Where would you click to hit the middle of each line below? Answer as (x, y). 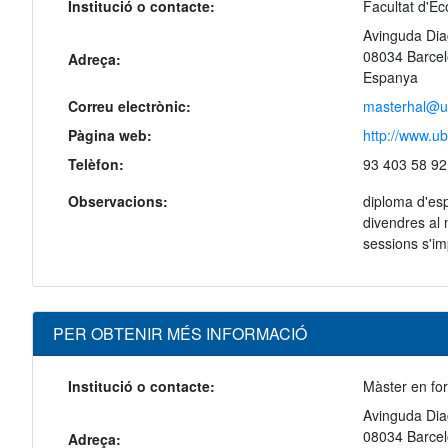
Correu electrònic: (129, 106)
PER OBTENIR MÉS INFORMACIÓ (180, 334)
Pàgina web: (110, 135)
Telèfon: (96, 164)
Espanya (390, 77)
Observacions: (118, 201)
